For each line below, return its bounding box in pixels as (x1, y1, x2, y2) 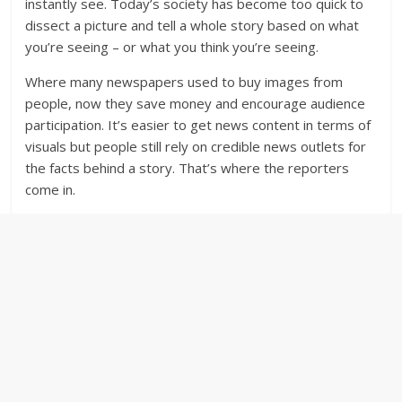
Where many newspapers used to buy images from (25, 73, 344, 91)
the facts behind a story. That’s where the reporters (25, 159, 350, 177)
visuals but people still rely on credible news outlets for (25, 137, 367, 155)
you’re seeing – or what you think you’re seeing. (25, 38, 319, 56)
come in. (25, 180, 76, 198)
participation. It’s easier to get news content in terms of (25, 116, 371, 134)
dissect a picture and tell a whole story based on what (25, 16, 360, 34)
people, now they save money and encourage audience (25, 94, 366, 112)
